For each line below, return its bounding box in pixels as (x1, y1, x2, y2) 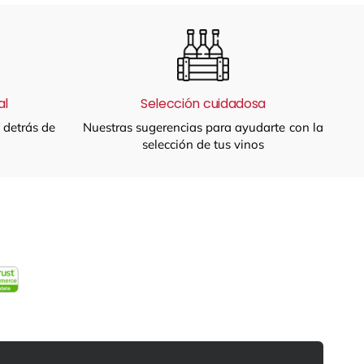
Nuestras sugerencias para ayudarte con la (83, 119, 323, 135)
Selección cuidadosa (141, 93, 266, 113)
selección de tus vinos (141, 136, 265, 152)
